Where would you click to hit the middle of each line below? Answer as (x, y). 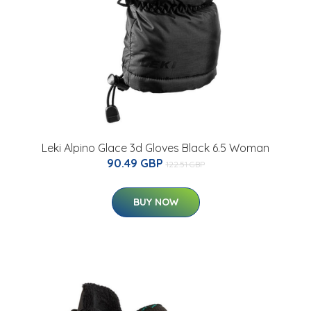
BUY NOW (155, 202)
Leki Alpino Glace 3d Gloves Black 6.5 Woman (155, 148)
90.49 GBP (136, 163)
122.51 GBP (185, 165)
